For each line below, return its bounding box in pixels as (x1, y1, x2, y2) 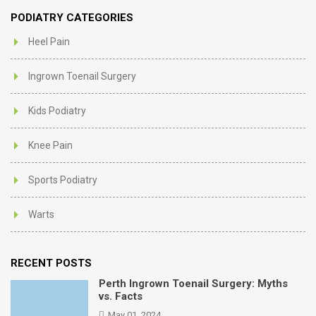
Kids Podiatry (28, 105, 86, 116)
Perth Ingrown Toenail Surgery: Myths (99, 277, 288, 290)
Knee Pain (28, 140, 73, 151)
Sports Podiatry (28, 174, 97, 186)
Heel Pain (28, 36, 70, 47)
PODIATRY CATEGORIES (11, 11, 133, 24)
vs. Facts (99, 290, 142, 303)
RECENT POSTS (11, 257, 92, 269)
